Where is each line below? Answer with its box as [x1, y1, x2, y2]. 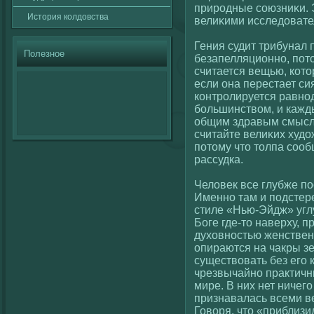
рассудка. [194, 153, 243, 166]
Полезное [24, 48, 64, 59]
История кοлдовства [27, 12, 109, 22]
